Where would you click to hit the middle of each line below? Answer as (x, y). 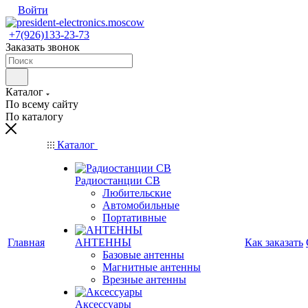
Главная (26, 242)
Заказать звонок (43, 47)
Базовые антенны (143, 255)
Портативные (134, 218)
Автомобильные (141, 205)
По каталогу (34, 117)
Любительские (137, 193)
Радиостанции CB (118, 180)
